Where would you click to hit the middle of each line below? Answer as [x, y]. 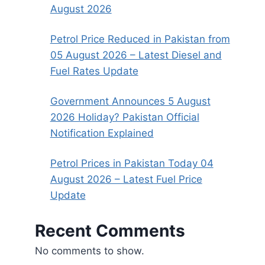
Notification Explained [102, 133]
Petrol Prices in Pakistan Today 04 [132, 163]
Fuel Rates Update [94, 71]
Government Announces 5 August [130, 101]
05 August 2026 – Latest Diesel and [136, 55]
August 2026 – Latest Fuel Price [126, 179]
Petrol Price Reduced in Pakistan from [140, 39]
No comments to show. [90, 251]
